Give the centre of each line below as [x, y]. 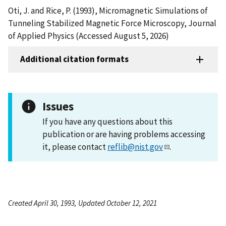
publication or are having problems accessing [124, 134]
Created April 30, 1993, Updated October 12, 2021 [82, 203]
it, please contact [75, 147]
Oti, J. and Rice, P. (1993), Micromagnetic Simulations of [108, 10]
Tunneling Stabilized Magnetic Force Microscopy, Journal [112, 23]
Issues [58, 106]
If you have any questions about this [107, 121]
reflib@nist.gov [135, 147]
